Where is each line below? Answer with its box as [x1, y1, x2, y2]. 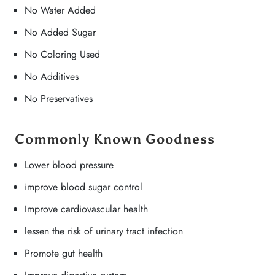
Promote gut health [25, 246, 103, 260]
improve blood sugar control [25, 180, 142, 194]
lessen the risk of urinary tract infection [25, 224, 183, 238]
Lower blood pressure [25, 158, 114, 172]
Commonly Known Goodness [15, 131, 215, 147]
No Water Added [25, 3, 96, 17]
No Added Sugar [25, 25, 96, 39]
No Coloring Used [25, 47, 100, 61]
